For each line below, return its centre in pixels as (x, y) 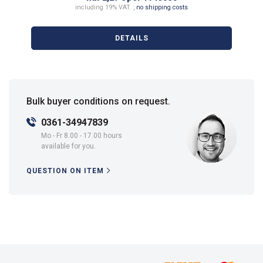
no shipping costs (162, 7)
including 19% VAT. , (106, 7)
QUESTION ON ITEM (65, 171)
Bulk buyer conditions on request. (98, 101)
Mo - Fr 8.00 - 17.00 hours (82, 136)
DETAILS (131, 38)
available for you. (68, 146)
